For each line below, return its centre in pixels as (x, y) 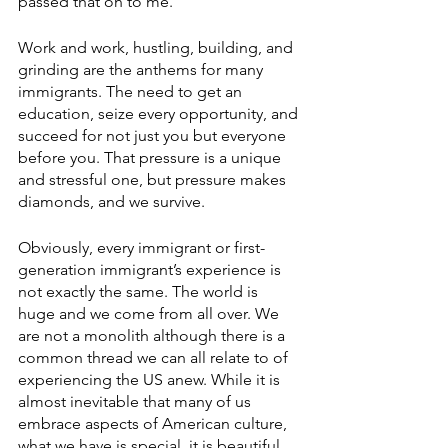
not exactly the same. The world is (140, 291)
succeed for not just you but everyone (154, 135)
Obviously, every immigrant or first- (141, 247)
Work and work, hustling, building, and (157, 47)
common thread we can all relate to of (155, 357)
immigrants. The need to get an (132, 91)
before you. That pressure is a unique (151, 157)
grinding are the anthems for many (142, 69)
